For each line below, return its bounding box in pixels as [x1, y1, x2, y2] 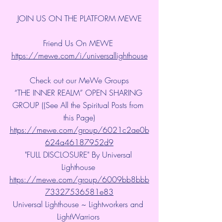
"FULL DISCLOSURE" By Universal [24, 149, 134, 160]
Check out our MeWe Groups [30, 74, 129, 86]
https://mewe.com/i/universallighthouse [11, 50, 148, 61]
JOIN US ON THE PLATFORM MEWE [17, 12, 142, 24]
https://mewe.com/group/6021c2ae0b [9, 124, 149, 135]
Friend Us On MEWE [43, 37, 115, 49]
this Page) [63, 111, 95, 123]
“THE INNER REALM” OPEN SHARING [14, 87, 145, 98]
